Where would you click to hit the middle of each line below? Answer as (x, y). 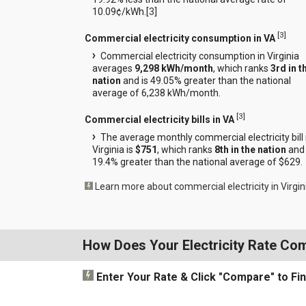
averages (113, 68)
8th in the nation (250, 149)
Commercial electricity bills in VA (159, 119)
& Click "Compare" (226, 277)
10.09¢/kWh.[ (120, 12)
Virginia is (113, 149)
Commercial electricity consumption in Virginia (199, 56)
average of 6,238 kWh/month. (156, 93)
